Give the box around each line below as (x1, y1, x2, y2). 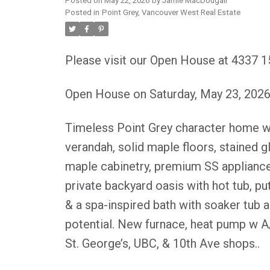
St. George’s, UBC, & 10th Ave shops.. (64, 236, 260, 251)
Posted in (64, 7, 99, 17)
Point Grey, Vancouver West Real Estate (101, 7, 240, 17)
